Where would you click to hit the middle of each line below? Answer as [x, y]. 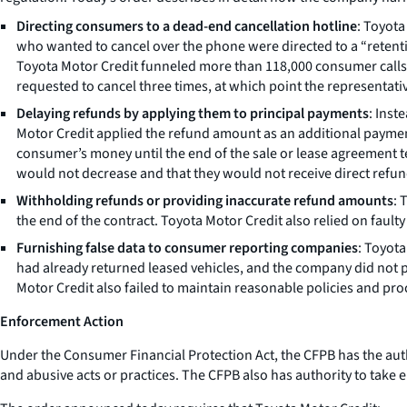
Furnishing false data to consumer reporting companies [187, 248]
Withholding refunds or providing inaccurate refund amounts [205, 201]
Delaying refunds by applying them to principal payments [193, 114]
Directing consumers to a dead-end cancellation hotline [187, 27]
